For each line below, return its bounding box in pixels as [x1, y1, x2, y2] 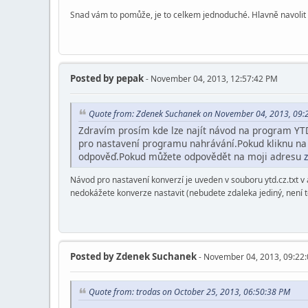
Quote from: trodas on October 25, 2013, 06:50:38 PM [89, 286, 290, 298]
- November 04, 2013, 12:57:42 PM [144, 73, 278, 85]
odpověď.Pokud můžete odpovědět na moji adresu [78, 150, 304, 164]
